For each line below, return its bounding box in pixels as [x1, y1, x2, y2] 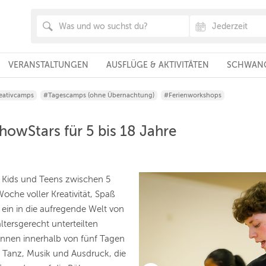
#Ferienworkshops [164, 91, 221, 99]
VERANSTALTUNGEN [8, 61, 88, 69]
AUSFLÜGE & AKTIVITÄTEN [106, 61, 209, 69]
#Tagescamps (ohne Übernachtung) [43, 91, 154, 99]
